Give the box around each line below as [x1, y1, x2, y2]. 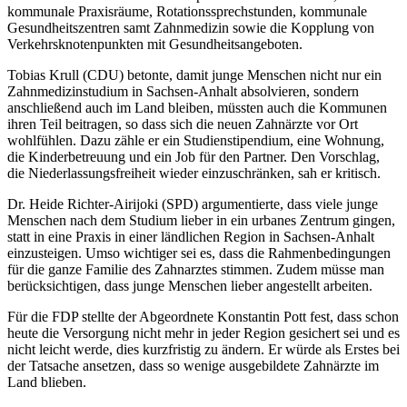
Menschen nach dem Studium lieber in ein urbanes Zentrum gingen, [7, 212, 395, 228]
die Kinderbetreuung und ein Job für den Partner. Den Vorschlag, [7, 148, 380, 164]
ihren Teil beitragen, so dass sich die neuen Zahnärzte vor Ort [7, 115, 358, 132]
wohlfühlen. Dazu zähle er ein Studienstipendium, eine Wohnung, [7, 132, 384, 148]
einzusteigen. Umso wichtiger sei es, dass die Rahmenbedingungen [7, 244, 391, 261]
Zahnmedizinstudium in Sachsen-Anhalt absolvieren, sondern [7, 83, 359, 99]
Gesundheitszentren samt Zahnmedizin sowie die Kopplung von [7, 19, 374, 35]
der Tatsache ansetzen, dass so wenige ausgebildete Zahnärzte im [7, 357, 379, 373]
